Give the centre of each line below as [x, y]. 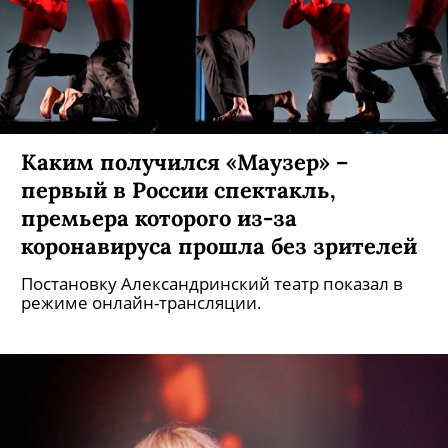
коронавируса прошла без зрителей [219, 245]
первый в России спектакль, [178, 189]
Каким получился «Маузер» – [184, 161]
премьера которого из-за [159, 217]
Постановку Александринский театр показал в [212, 283]
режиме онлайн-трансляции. [141, 302]
